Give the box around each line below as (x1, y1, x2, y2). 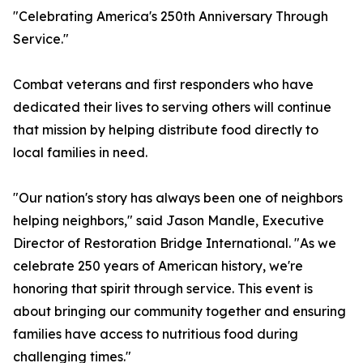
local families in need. (13, 144, 147, 161)
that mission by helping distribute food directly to (13, 122, 318, 139)
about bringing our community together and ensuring (13, 303, 346, 320)
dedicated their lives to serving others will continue (13, 99, 331, 116)
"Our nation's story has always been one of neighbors (13, 190, 343, 207)
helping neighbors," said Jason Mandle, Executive (13, 212, 324, 229)
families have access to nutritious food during (13, 326, 298, 343)
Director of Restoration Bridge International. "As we (13, 235, 336, 252)
